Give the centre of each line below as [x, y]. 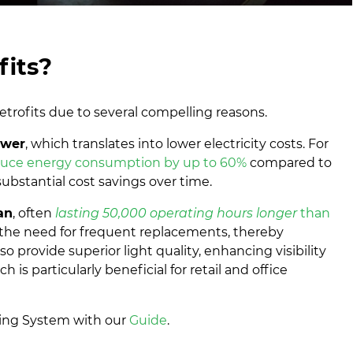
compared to [290, 163]
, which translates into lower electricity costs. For [177, 144]
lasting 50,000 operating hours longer [178, 214]
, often [33, 214]
